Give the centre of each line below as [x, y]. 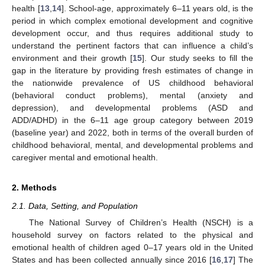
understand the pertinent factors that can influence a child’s [132, 45]
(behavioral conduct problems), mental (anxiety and [132, 95]
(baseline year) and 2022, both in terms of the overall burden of [132, 132]
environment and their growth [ [72, 58]
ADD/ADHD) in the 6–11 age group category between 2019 [132, 120]
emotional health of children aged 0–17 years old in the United [132, 247]
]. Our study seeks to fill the [198, 58]
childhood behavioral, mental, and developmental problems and [132, 145]
